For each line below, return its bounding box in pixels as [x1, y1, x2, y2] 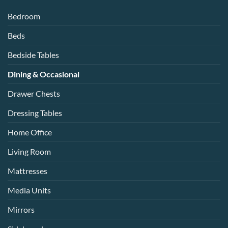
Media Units [8, 185, 51, 195]
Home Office [8, 127, 52, 137]
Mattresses [8, 165, 47, 176]
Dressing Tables [8, 107, 62, 118]
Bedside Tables [8, 49, 59, 60]
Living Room [8, 146, 51, 156]
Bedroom [8, 11, 40, 21]
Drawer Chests [8, 88, 60, 98]
